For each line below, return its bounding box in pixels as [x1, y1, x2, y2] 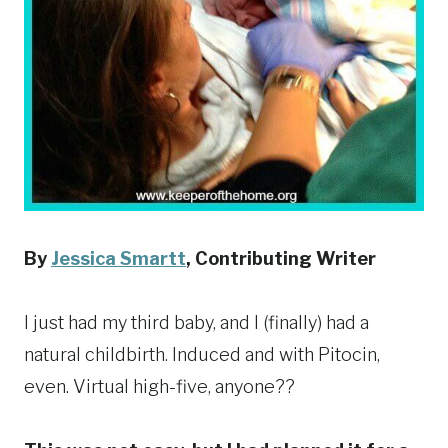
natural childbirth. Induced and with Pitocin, [24, 344, 380, 366]
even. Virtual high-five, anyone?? [24, 376, 295, 398]
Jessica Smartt [51, 248, 186, 270]
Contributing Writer [191, 248, 376, 270]
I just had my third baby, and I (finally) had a [24, 312, 369, 334]
